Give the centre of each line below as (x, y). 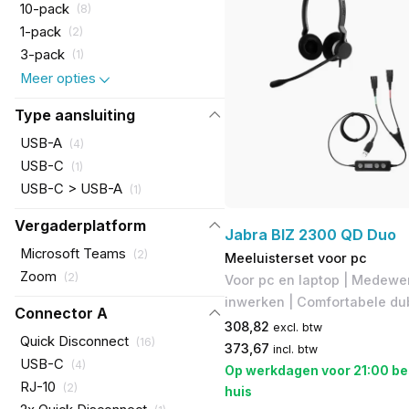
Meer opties (58, 79)
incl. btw (295, 349)
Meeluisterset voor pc (295, 257)
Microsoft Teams (73, 254)
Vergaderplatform (80, 226)
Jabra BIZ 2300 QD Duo (310, 234)
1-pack (40, 31)
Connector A (61, 314)
